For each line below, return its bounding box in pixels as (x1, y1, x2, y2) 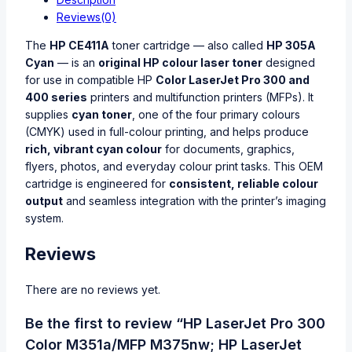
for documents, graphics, (162, 141, 295, 156)
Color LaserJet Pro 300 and (156, 72, 310, 86)
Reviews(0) (57, 9, 116, 24)
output (25, 193, 63, 207)
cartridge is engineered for (25, 176, 169, 190)
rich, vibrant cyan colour (25, 141, 162, 156)
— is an (54, 55, 98, 69)
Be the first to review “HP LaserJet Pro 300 (25, 315, 325, 332)
